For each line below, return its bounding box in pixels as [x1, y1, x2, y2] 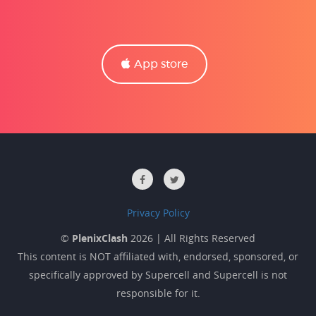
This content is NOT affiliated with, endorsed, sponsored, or [18, 250, 298, 264]
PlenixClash [72, 231, 128, 245]
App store [134, 59, 188, 71]
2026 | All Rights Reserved [130, 231, 255, 245]
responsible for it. [116, 286, 200, 300]
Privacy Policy [126, 206, 190, 220]
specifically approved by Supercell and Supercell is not [29, 268, 287, 282]
